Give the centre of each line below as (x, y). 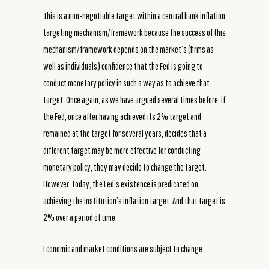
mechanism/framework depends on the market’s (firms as (128, 49)
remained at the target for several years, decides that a (125, 133)
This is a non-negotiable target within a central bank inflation (134, 15)
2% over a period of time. (80, 217)
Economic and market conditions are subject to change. (124, 248)
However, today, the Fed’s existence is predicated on (121, 183)
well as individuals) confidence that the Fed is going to (123, 66)
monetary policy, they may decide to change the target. (125, 167)
